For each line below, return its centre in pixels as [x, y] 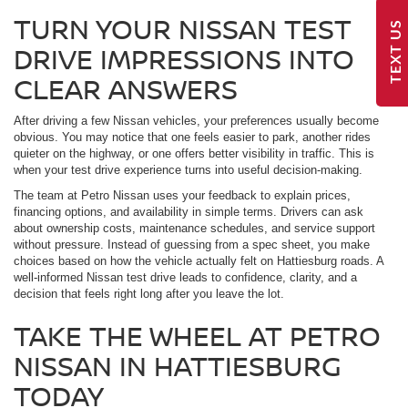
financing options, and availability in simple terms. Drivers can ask [189, 212]
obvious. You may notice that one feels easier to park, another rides [192, 138]
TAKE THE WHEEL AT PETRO [197, 336]
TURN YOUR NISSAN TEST [183, 29]
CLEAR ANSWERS [126, 89]
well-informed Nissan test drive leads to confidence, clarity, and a [185, 278]
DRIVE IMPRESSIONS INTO [184, 59]
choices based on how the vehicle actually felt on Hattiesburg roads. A [199, 261]
